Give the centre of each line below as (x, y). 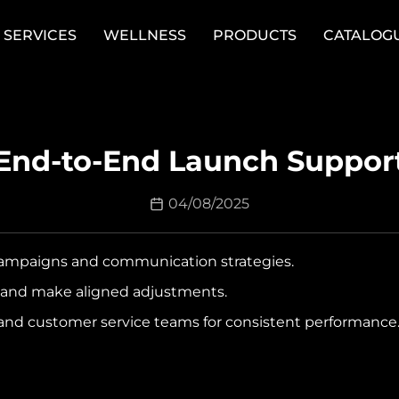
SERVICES (40, 35)
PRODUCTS (255, 35)
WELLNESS (145, 35)
